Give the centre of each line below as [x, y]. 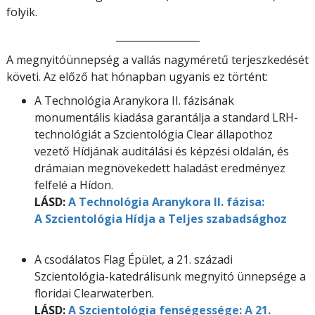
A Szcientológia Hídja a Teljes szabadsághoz [161, 218]
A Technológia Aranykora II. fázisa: [165, 201]
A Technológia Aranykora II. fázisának [134, 100]
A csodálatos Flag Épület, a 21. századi [134, 259]
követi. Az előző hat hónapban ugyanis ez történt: [137, 76]
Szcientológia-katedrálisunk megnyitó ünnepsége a [170, 276]
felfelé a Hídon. [74, 185]
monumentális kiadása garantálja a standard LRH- [166, 117]
